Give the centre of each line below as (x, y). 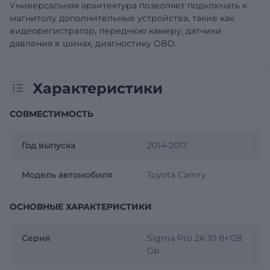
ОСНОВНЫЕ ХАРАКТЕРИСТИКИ (81, 206)
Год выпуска (49, 145)
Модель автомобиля (67, 174)
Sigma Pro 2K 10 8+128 (194, 238)
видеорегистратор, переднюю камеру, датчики (116, 30)
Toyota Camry (176, 174)
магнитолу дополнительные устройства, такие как (122, 18)
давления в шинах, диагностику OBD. (93, 43)
